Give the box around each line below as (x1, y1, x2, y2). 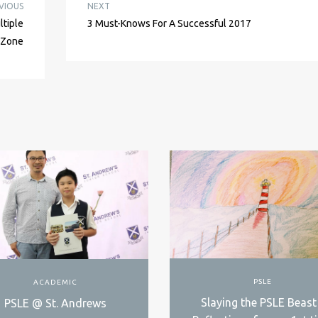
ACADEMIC (33, 278, 77, 287)
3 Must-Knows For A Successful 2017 (87, 17, 251, 29)
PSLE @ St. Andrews (4, 297, 106, 310)
